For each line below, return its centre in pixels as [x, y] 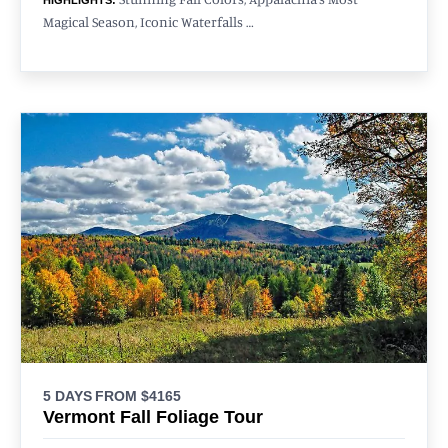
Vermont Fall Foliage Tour [153, 416]
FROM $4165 [138, 395]
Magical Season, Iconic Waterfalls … [148, 21]
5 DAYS [67, 395]
